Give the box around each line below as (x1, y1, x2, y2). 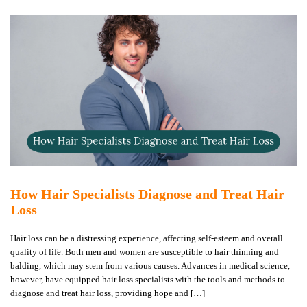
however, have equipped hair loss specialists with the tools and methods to (10, 273, 285, 284)
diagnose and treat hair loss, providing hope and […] (10, 287, 205, 298)
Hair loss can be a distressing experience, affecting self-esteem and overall (10, 232, 283, 243)
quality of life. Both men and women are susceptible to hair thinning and (10, 246, 279, 257)
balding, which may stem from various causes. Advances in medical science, (10, 260, 290, 271)
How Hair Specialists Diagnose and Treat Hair (10, 186, 284, 201)
